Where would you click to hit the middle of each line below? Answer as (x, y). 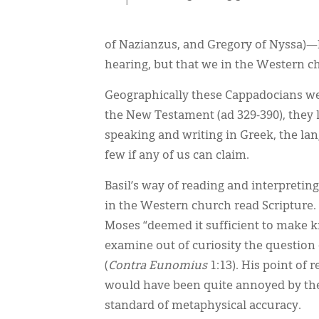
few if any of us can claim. (177, 156)
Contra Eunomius (158, 266)
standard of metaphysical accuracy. (203, 306)
